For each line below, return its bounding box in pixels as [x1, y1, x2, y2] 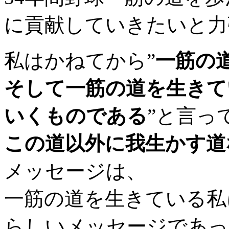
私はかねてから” [4, 49, 155, 72]
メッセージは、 [4, 159, 146, 182]
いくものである [4, 104, 147, 127]
